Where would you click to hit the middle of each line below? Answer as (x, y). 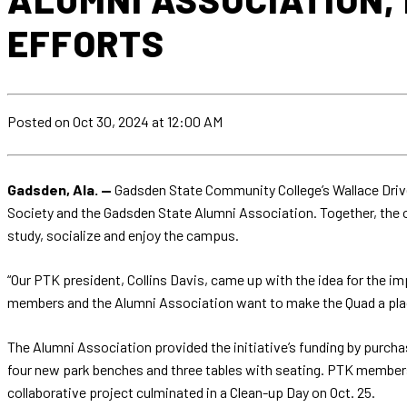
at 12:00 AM (187, 122)
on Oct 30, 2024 (102, 122)
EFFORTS (86, 43)
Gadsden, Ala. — (61, 190)
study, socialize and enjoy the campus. (123, 235)
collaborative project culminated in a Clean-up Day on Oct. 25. (191, 392)
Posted (31, 122)
